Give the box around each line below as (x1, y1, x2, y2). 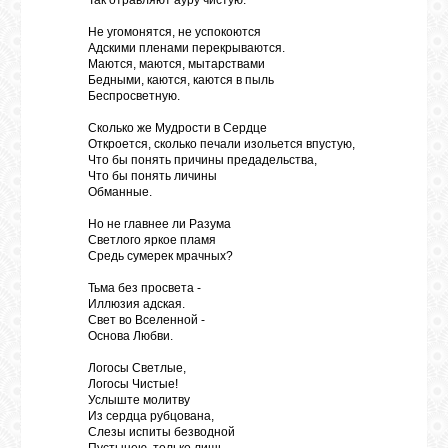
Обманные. (88, 185, 152, 199)
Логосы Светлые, (88, 361, 186, 375)
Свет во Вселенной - (88, 313, 205, 327)
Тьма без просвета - (88, 281, 201, 295)
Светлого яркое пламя (88, 233, 216, 247)
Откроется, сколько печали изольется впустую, (88, 137, 355, 151)
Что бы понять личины (88, 169, 217, 183)
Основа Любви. (88, 329, 173, 343)
